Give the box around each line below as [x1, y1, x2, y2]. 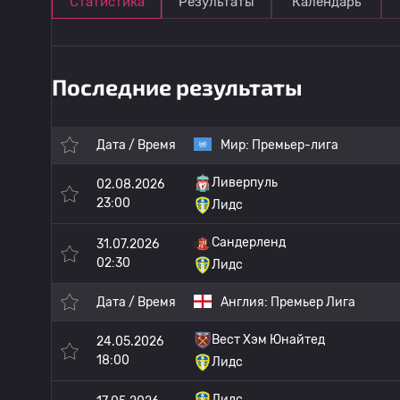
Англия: [221, 295, 271, 310]
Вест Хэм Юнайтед [212, 332, 325, 347]
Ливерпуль [212, 175, 278, 190]
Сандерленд [212, 235, 286, 250]
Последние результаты [52, 73, 303, 100]
